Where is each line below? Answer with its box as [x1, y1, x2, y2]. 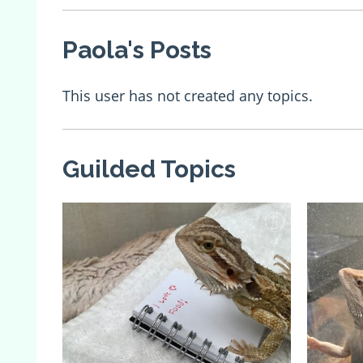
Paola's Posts [62, 35, 211, 64]
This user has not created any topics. [62, 85, 313, 105]
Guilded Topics [62, 154, 236, 183]
